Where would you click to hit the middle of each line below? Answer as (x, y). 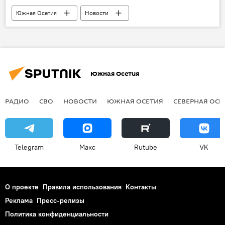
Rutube (146, 147)
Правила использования (82, 187)
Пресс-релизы (61, 201)
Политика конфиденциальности (57, 214)
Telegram (29, 147)
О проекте (22, 187)
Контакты (141, 187)
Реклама (19, 201)
